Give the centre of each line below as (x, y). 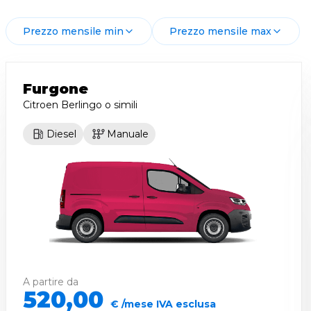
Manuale (128, 134)
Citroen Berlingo (62, 105)
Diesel (61, 134)
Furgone (56, 89)
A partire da (51, 282)
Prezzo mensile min (73, 31)
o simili (120, 105)
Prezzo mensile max (220, 31)
